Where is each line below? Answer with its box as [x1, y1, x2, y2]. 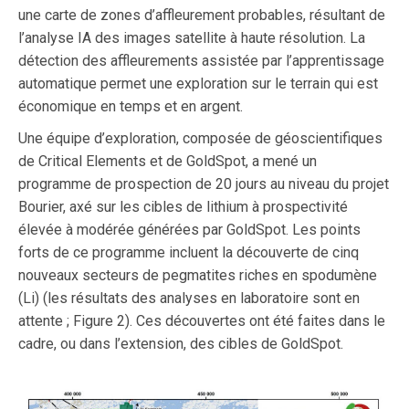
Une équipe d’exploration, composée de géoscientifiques [18, 130, 383, 147]
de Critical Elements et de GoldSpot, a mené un [18, 152, 317, 170]
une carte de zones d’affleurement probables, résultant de [18, 6, 385, 24]
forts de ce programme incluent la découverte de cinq [18, 244, 359, 261]
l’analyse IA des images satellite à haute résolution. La [18, 29, 365, 47]
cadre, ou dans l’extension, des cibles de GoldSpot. [18, 335, 343, 352]
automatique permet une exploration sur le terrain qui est [18, 75, 378, 92]
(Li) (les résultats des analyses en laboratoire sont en [18, 289, 360, 307]
